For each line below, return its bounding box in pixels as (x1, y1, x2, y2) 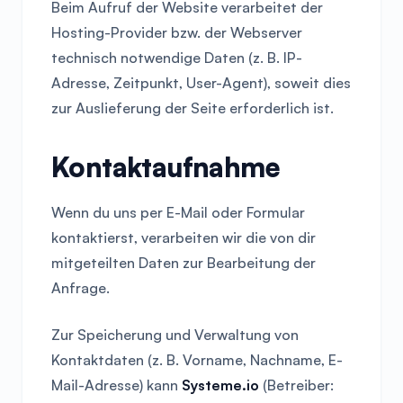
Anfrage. (51, 279, 110, 297)
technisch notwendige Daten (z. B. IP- (51, 49, 302, 67)
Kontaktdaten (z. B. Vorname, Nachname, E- (51, 351, 343, 369)
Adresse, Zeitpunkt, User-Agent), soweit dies (51, 74, 351, 92)
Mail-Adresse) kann (51, 376, 182, 394)
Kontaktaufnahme (51, 150, 280, 184)
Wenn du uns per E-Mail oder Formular (51, 203, 305, 221)
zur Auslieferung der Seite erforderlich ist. (51, 99, 334, 117)
